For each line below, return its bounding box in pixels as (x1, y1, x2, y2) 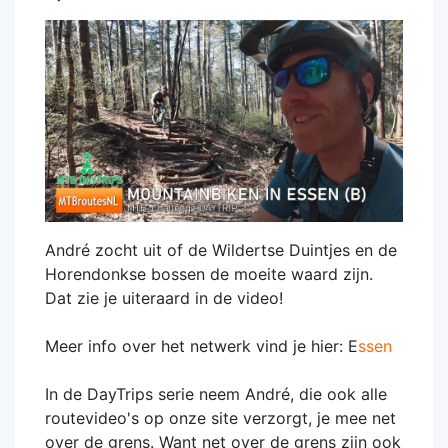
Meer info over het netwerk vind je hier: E (45, 335, 358, 356)
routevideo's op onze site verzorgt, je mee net (45, 407, 396, 428)
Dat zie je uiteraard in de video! (45, 287, 283, 308)
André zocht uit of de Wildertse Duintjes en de (45, 239, 397, 260)
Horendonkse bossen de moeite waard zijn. (45, 263, 373, 284)
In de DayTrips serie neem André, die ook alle (45, 383, 387, 404)
